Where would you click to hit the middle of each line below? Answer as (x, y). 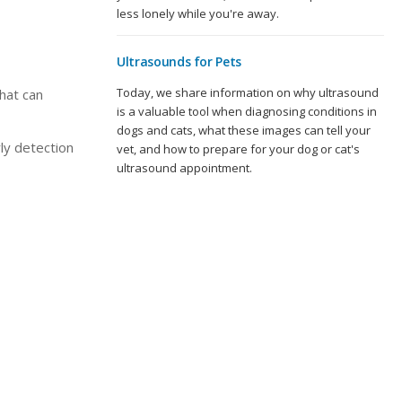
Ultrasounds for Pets (179, 62)
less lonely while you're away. (198, 14)
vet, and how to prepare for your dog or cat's (238, 149)
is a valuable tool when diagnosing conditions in (247, 112)
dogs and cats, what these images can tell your (244, 131)
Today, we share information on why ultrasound (248, 93)
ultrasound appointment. (184, 168)
